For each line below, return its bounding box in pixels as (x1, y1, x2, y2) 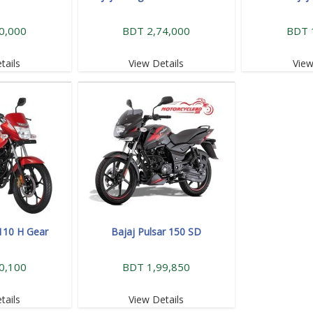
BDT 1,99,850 (122, 259, 191, 274)
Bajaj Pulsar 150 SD (111, 224, 202, 238)
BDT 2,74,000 (122, 23, 191, 38)
